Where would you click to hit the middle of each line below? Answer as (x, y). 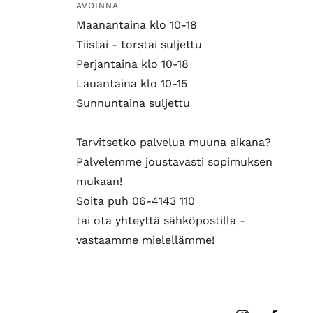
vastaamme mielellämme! (145, 240)
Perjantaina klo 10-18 (132, 64)
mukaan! (99, 181)
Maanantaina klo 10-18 (136, 24)
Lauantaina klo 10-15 (131, 83)
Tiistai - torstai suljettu (139, 44)
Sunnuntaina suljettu (133, 103)
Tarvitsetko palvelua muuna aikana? (173, 142)
